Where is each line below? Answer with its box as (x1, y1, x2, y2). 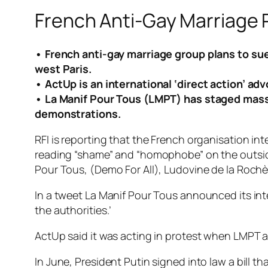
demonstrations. (35, 106, 121, 121)
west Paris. (35, 62, 92, 77)
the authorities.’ (35, 203, 112, 218)
